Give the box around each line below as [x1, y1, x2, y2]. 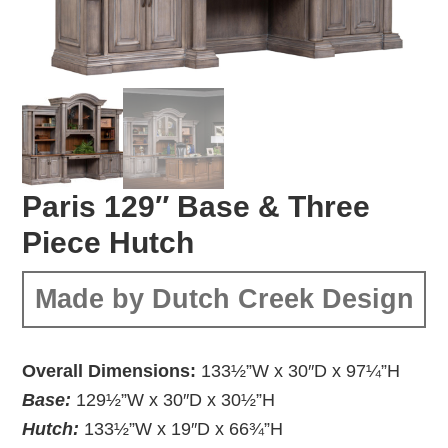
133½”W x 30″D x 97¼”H [196, 360, 401, 381]
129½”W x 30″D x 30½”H [76, 389, 276, 410]
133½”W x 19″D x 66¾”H [84, 418, 284, 439]
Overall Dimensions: [22, 360, 197, 381]
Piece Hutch [22, 225, 195, 259]
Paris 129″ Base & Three [22, 189, 371, 223]
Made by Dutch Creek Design [34, 283, 414, 314]
